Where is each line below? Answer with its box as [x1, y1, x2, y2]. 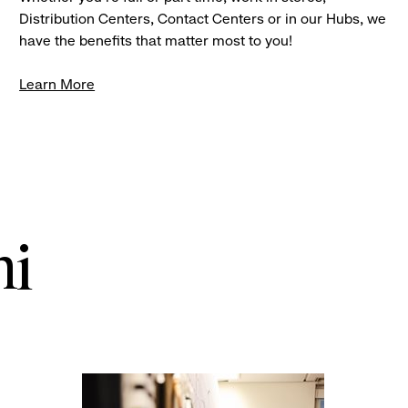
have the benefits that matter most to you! [19, 32, 293, 50]
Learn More [19, 76, 96, 94]
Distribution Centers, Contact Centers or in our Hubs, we [19, 10, 387, 28]
